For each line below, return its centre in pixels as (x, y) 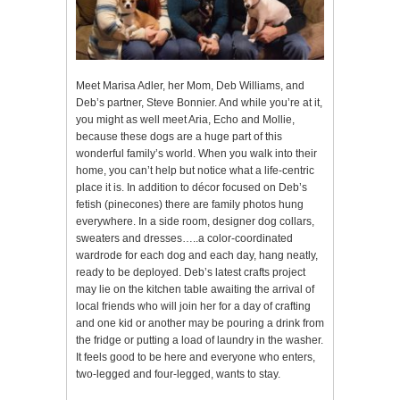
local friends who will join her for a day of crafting (193, 307)
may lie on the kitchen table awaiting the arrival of (195, 290)
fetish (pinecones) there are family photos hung (190, 205)
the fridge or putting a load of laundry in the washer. (200, 341)
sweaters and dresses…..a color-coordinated (184, 239)
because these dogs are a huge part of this (179, 137)
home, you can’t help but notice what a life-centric (195, 171)
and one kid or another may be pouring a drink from (200, 324)
